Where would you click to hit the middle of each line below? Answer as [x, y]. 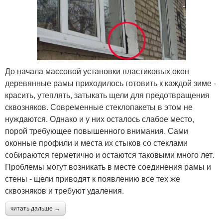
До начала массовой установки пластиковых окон [97, 71]
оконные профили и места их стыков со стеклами [96, 143]
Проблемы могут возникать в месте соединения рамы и [108, 167]
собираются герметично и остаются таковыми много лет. [110, 155]
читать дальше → [35, 209]
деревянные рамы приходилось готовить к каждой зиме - [111, 83]
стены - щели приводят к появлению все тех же [93, 179]
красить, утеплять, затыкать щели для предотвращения [107, 95]
